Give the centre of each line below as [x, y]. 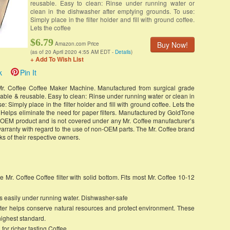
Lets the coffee [51, 27]
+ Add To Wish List [57, 59]
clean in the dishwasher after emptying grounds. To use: [112, 11]
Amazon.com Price [77, 44]
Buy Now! [172, 45]
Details [123, 52]
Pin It [28, 72]
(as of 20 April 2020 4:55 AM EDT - [73, 52]
